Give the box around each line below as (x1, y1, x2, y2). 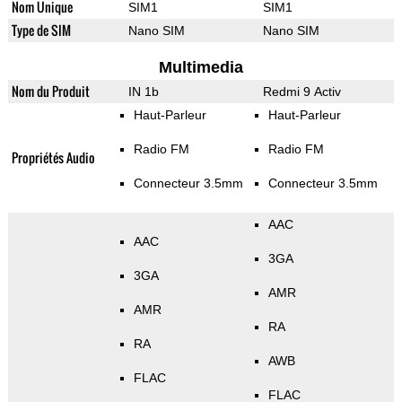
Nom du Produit (11, 82, 90, 101)
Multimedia (158, 58, 243, 77)
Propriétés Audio (11, 148, 95, 168)
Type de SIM (11, 21, 71, 40)
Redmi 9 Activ (262, 84, 341, 100)
